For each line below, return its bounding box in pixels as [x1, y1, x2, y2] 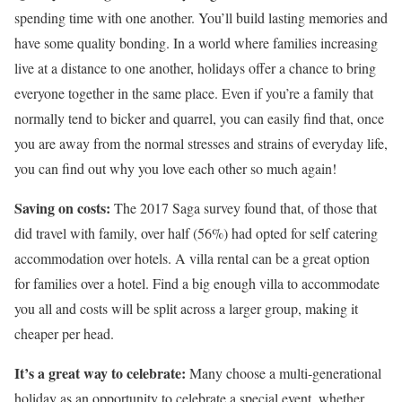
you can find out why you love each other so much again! [14, 159, 336, 178]
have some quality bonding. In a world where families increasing [14, 33, 378, 52]
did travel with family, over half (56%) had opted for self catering [14, 223, 378, 242]
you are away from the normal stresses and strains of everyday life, [14, 134, 388, 153]
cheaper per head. [14, 324, 114, 343]
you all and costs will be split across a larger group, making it [14, 299, 358, 318]
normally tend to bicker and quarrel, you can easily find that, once [14, 109, 384, 127]
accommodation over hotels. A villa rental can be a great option [14, 249, 370, 267]
